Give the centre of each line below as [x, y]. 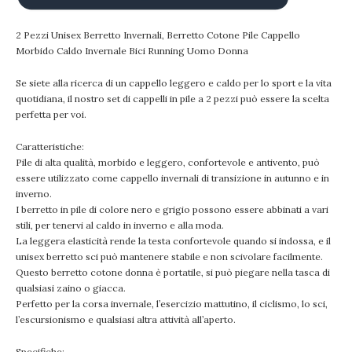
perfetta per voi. [51, 114]
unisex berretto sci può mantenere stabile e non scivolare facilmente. [169, 257]
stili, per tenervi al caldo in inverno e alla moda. [120, 225]
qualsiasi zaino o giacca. [71, 288]
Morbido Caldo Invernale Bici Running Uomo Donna [132, 51]
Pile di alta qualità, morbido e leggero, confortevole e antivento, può [168, 162]
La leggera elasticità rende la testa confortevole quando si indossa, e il [173, 241]
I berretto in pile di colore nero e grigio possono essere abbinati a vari [172, 209]
